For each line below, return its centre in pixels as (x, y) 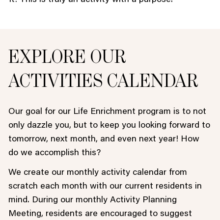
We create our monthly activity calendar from (97, 173)
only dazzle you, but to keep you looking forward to (109, 126)
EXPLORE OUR (67, 58)
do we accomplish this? (54, 153)
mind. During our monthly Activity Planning (92, 200)
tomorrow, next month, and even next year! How (104, 140)
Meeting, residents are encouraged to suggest (100, 214)
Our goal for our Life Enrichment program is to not (107, 112)
